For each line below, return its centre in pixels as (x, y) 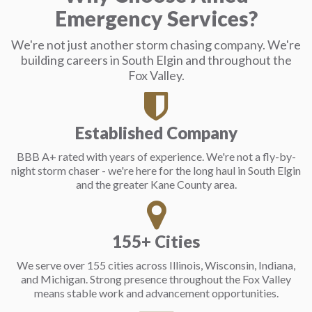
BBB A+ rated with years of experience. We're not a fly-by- (156, 156)
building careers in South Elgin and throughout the (156, 60)
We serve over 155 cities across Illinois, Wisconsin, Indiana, (156, 265)
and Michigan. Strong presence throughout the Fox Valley (156, 279)
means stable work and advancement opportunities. (156, 293)
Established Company (156, 133)
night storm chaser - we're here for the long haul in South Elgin (156, 170)
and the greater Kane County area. (156, 184)
